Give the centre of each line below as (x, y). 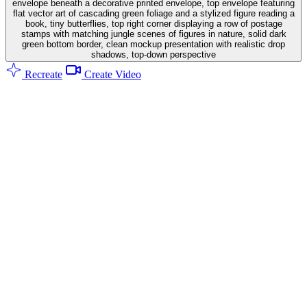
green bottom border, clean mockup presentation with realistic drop (153, 44)
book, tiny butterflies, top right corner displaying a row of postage (153, 23)
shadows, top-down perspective (153, 54)
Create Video (111, 74)
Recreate (42, 74)
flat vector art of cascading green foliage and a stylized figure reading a (153, 13)
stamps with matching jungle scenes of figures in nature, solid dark (153, 34)
